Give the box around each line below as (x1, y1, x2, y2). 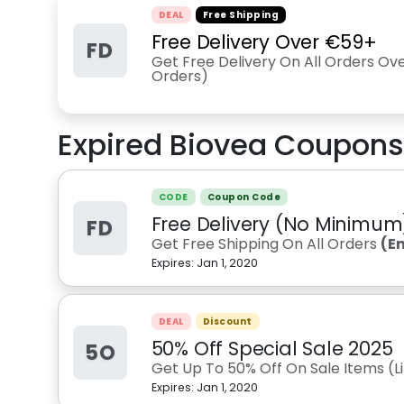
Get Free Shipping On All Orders (151, 234, 381, 254)
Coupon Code (207, 190, 281, 204)
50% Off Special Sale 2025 (151, 335, 393, 362)
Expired (58, 124, 170, 165)
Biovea (170, 124, 267, 165)
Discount (202, 315, 252, 328)
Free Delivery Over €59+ (151, 29, 377, 55)
